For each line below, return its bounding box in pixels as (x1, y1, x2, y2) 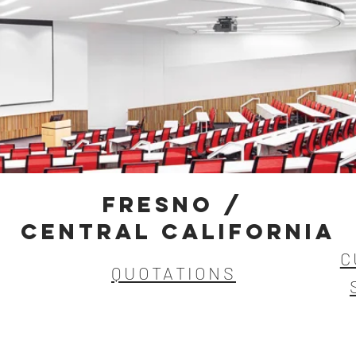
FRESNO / (103, 191, 253, 218)
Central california (21, 218, 335, 245)
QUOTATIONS (111, 262, 236, 283)
